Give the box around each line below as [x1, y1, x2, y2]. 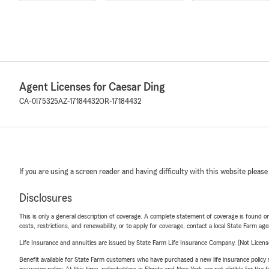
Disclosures [19, 192, 72, 204]
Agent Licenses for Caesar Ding [19, 81, 165, 93]
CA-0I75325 [19, 97, 58, 106]
